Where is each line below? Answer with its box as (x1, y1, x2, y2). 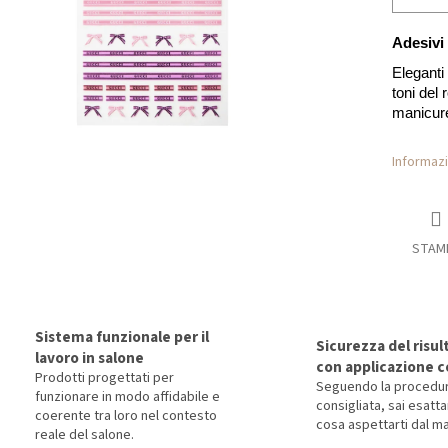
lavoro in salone (35, 346, 144, 369)
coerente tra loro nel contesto (35, 405, 217, 426)
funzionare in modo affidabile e (35, 386, 220, 407)
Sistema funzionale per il (35, 325, 209, 348)
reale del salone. (35, 424, 134, 445)
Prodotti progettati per (35, 367, 174, 388)
